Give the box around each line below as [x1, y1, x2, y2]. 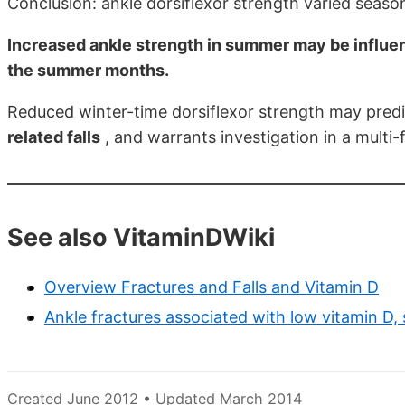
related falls [7, 127, 100, 146]
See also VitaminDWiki [7, 221, 275, 252]
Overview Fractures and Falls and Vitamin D [44, 278, 379, 297]
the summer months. [7, 60, 169, 80]
